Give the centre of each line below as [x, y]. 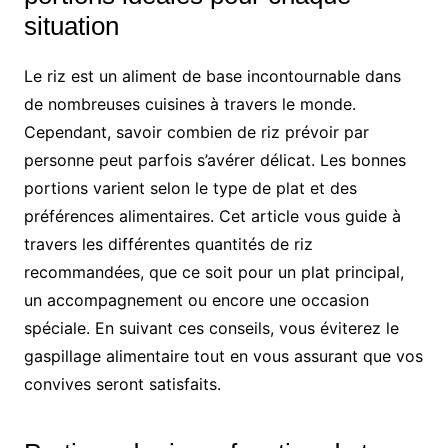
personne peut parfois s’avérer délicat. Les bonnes [214, 159]
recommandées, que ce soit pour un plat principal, [213, 271]
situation [71, 25]
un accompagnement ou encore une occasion [196, 299]
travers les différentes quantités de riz [168, 243]
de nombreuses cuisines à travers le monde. [189, 103]
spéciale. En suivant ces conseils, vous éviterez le [211, 327]
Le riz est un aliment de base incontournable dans [212, 75]
